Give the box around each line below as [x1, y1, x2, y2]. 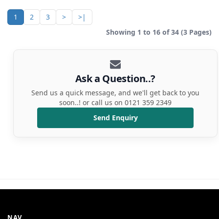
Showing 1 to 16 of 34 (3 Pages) [106, 27, 212, 37]
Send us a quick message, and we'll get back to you [31, 88, 199, 98]
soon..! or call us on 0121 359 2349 [59, 98, 172, 108]
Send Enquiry [93, 113, 138, 123]
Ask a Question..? [75, 72, 156, 86]
